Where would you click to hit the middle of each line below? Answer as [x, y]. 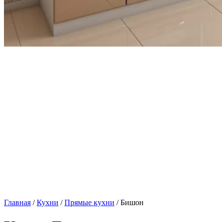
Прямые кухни [89, 202]
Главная [17, 202]
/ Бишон [129, 202]
